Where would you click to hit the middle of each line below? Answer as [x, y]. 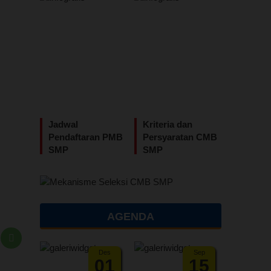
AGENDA [131, 217]
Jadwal [63, 124]
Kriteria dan [168, 124]
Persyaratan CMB [180, 137]
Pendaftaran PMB [86, 137]
